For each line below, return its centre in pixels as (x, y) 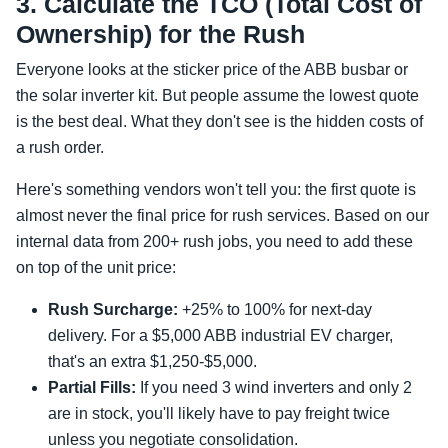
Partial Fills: (92, 387)
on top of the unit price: (96, 267)
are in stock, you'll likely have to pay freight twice (219, 413)
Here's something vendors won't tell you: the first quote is (216, 189)
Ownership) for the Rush (160, 34)
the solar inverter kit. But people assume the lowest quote (217, 95)
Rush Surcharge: (113, 309)
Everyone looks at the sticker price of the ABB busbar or (212, 69)
